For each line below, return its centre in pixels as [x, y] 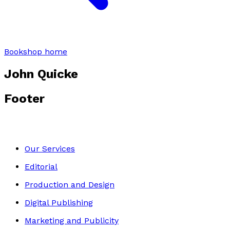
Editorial [41, 166]
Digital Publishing [59, 202]
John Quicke [41, 74]
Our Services [50, 148]
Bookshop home [36, 51]
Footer [24, 98]
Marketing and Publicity [72, 220]
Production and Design [70, 184]
